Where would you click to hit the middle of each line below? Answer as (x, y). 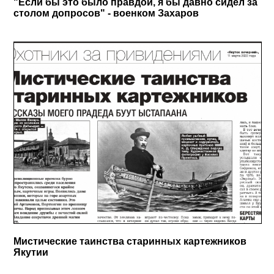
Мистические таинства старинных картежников (130, 241)
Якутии (31, 252)
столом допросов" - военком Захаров (106, 13)
